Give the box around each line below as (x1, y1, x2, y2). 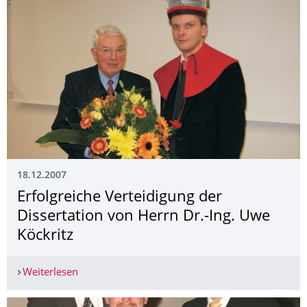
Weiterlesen (22, 268, 78, 279)
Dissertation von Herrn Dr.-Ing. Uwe (17, 210, 270, 225)
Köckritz (17, 229, 73, 244)
